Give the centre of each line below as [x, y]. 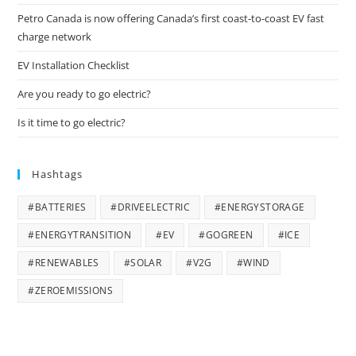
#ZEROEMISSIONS [71, 291]
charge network [55, 37]
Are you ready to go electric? [85, 94]
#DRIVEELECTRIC [151, 207]
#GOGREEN [226, 235]
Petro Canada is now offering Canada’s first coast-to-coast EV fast [171, 19]
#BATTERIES [57, 207]
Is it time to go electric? [72, 123]
